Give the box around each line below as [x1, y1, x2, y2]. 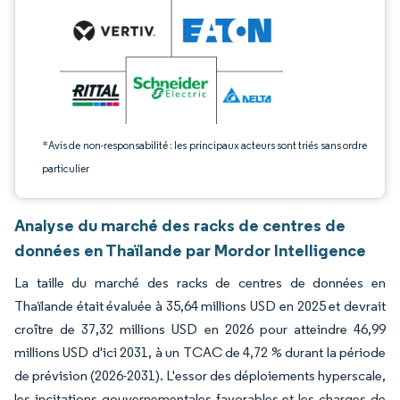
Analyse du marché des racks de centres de [14, 214, 346, 236]
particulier [42, 162, 89, 175]
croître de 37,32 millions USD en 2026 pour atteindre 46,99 [14, 321, 386, 337]
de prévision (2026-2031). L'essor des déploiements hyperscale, [14, 367, 386, 384]
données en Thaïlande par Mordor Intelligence [14, 239, 366, 261]
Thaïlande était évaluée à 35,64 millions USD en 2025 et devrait [14, 297, 386, 314]
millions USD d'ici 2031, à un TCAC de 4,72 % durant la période [14, 344, 386, 361]
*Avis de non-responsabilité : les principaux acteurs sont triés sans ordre [42, 138, 367, 152]
